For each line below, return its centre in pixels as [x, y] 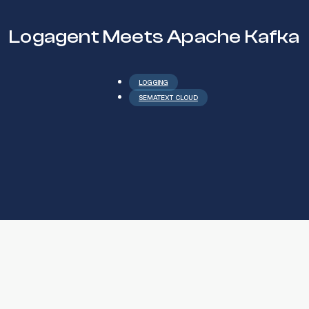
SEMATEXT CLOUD [168, 98]
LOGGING [153, 83]
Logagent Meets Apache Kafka [154, 37]
